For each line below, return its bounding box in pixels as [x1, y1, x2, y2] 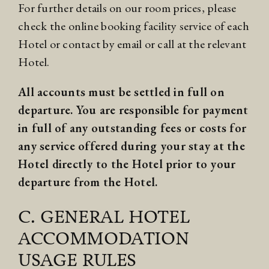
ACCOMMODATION [18, 227, 189, 250]
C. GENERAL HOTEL [18, 205, 190, 228]
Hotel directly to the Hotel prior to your [18, 156, 236, 172]
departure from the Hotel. [18, 174, 158, 190]
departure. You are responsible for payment [18, 102, 249, 118]
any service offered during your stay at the [18, 138, 245, 154]
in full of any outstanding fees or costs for [18, 120, 246, 136]
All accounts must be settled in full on [18, 84, 225, 100]
